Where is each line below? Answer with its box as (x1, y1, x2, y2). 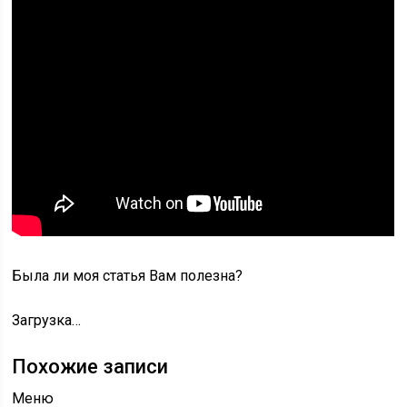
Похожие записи (12, 355, 169, 378)
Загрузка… (12, 312, 82, 329)
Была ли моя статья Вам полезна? (12, 267, 243, 284)
